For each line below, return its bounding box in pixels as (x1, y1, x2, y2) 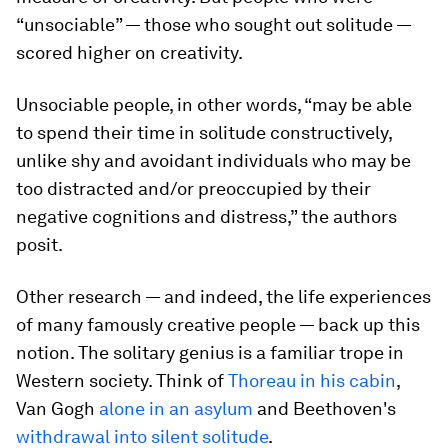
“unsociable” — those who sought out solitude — (16, 14, 411, 35)
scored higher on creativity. (16, 42, 243, 63)
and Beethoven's (253, 398, 396, 419)
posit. (16, 234, 63, 255)
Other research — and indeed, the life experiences (16, 286, 431, 307)
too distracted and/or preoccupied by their (16, 178, 371, 199)
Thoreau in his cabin (228, 370, 396, 391)
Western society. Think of (16, 370, 228, 391)
